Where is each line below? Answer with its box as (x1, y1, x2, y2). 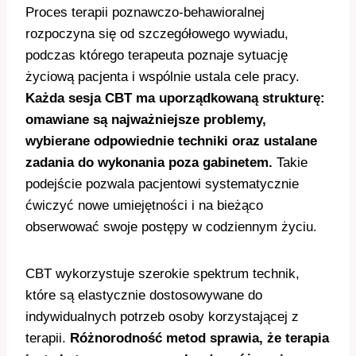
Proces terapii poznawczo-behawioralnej (25, 5, 265, 21)
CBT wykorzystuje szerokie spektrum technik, (25, 266, 300, 282)
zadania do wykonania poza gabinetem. (25, 155, 273, 171)
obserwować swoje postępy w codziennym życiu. (25, 219, 317, 235)
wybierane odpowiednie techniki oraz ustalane (25, 133, 317, 149)
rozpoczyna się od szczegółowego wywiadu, (25, 26, 288, 42)
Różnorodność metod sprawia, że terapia (70, 331, 329, 346)
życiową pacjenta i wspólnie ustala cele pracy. (25, 69, 300, 85)
